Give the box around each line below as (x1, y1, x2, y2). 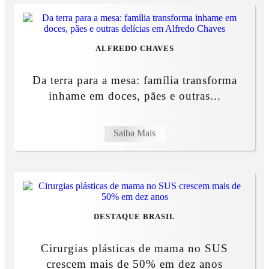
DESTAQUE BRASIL (94, 213, 175, 222)
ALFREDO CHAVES (95, 44, 174, 53)
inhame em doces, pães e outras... (48, 89, 221, 103)
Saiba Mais (113, 128, 156, 139)
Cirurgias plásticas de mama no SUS (41, 242, 228, 255)
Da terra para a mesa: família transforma (32, 74, 237, 87)
